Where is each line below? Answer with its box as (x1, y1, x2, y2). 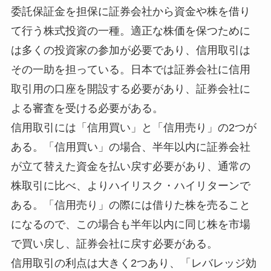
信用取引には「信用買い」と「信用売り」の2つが (10, 121, 256, 134)
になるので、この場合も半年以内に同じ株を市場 (10, 218, 250, 230)
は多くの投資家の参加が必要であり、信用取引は (10, 44, 250, 56)
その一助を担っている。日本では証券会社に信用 (10, 63, 250, 76)
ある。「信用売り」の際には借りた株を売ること (10, 198, 250, 211)
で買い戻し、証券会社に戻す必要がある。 (10, 237, 218, 250)
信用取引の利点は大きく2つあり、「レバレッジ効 (10, 256, 256, 269)
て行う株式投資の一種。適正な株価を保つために (10, 24, 250, 37)
